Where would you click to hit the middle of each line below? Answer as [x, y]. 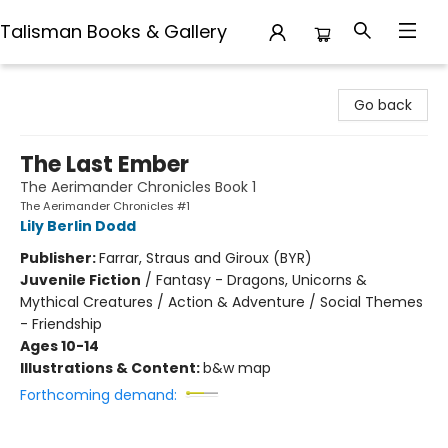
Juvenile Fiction [80, 280]
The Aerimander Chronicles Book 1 [138, 187]
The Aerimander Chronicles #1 [105, 206]
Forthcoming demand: [98, 395]
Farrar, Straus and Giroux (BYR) [205, 258]
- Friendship [61, 324]
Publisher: [59, 258]
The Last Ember [104, 164]
